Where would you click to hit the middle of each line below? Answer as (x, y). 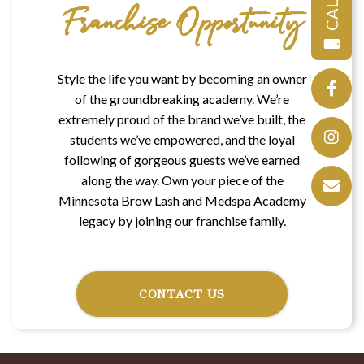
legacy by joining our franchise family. (182, 220)
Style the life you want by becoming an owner (182, 78)
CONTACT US (182, 294)
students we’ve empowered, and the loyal (182, 139)
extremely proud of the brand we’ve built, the (182, 119)
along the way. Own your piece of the (182, 180)
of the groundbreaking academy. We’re (182, 98)
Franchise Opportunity (182, 26)
